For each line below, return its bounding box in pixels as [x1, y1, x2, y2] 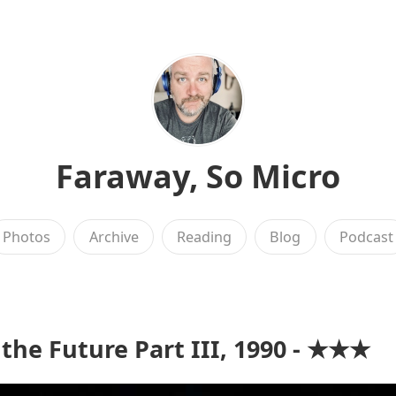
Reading [177, 227, 232, 247]
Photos [3, 227, 51, 247]
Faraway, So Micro [56, 155, 340, 198]
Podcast [339, 227, 393, 247]
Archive [88, 227, 139, 247]
